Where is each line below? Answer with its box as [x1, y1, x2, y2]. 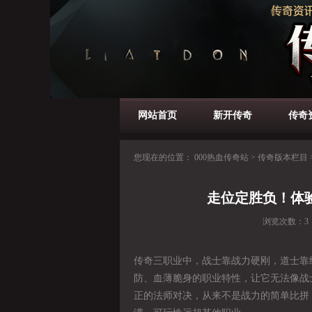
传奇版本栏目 [258, 153, 308, 162]
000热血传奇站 [194, 153, 249, 162]
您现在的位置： [134, 153, 194, 162]
